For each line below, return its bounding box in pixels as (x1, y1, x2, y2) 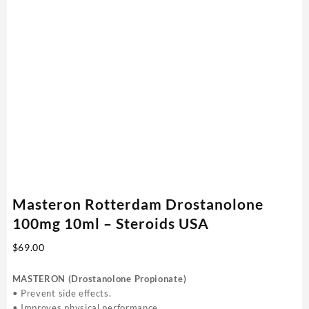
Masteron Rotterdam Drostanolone (12, 195, 263, 212)
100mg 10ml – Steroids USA (12, 214, 209, 232)
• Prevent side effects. (12, 287, 112, 299)
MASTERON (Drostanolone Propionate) (12, 272, 187, 284)
